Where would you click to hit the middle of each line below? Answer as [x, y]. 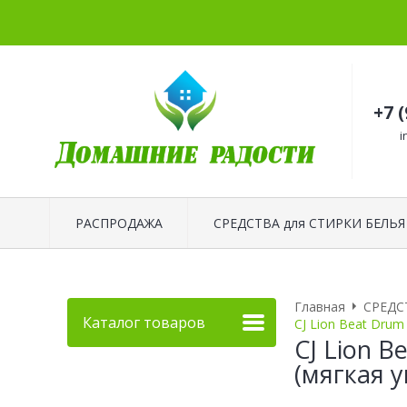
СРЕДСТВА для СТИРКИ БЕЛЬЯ [309, 223]
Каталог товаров [144, 322]
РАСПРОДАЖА [119, 223]
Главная [320, 306]
